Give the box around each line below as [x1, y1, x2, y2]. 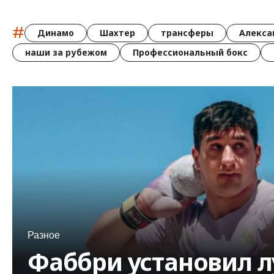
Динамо [37, 26, 74, 39]
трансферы [161, 26, 213, 39]
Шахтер [100, 26, 135, 39]
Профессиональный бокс [133, 46, 248, 59]
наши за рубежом [25, 46, 107, 59]
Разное [28, 229, 60, 242]
